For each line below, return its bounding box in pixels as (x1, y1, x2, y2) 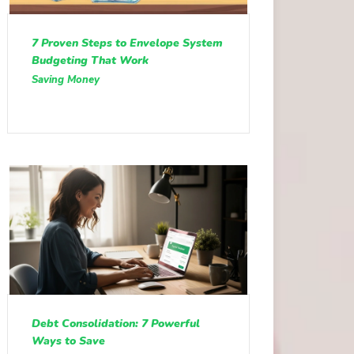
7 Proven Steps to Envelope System (31, 35, 223, 51)
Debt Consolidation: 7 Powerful (31, 316, 200, 332)
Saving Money (31, 72, 100, 87)
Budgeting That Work (31, 52, 149, 68)
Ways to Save (31, 333, 105, 349)
